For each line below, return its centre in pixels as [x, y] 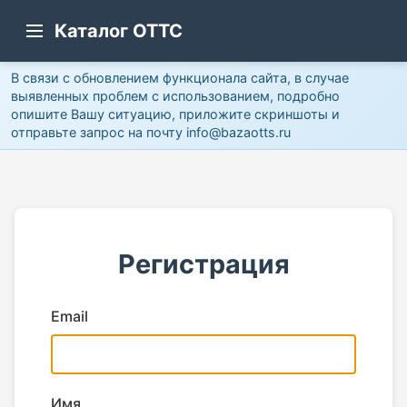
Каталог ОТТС [119, 31]
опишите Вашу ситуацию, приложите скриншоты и [175, 114]
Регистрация [203, 264]
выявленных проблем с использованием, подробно [175, 96]
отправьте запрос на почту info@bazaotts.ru [151, 132]
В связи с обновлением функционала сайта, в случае [180, 78]
